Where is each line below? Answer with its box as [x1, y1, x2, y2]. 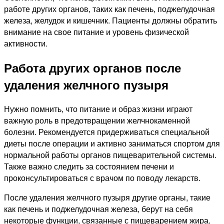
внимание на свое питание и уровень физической [4, 25, 189, 37]
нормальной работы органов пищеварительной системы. [4, 148, 216, 160]
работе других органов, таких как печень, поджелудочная [4, 2, 215, 14]
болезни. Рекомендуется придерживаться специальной [4, 125, 209, 137]
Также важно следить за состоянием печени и [4, 160, 174, 172]
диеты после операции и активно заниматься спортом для [4, 137, 220, 149]
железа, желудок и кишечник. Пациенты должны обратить [4, 14, 217, 26]
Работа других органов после [4, 58, 181, 76]
